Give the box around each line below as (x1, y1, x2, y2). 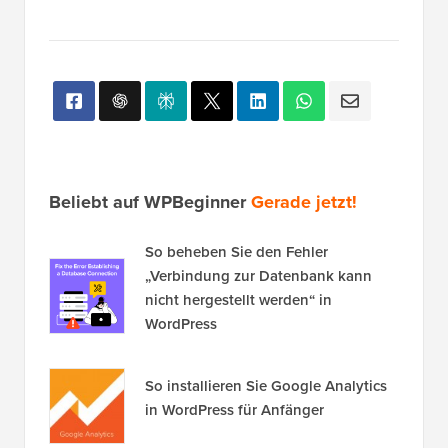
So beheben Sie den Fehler (145, 241, 328, 263)
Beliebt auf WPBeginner (49, 189, 251, 216)
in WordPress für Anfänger (145, 399, 324, 421)
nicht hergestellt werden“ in (145, 289, 332, 311)
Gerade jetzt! (251, 189, 357, 216)
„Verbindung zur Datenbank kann (145, 265, 372, 287)
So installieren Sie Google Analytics (145, 375, 387, 397)
